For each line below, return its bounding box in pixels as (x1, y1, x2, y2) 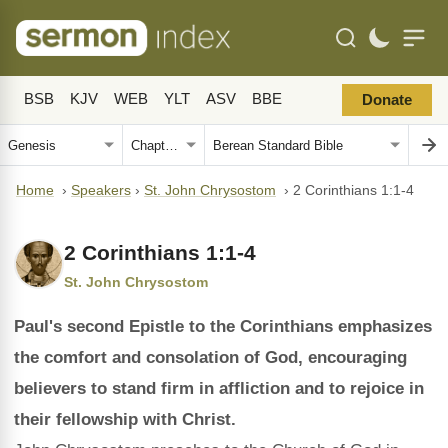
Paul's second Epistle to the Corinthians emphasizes (14, 317, 432, 336)
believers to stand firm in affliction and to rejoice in (14, 379, 424, 398)
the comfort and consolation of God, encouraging (14, 348, 407, 367)
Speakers (71, 183, 131, 198)
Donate (362, 92, 412, 108)
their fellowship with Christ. (14, 410, 236, 429)
